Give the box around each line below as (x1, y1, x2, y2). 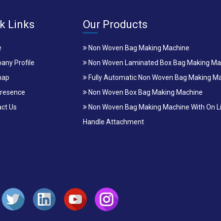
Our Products (82, 18, 147, 31)
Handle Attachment (82, 118, 144, 126)
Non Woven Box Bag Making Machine (86, 88, 203, 96)
